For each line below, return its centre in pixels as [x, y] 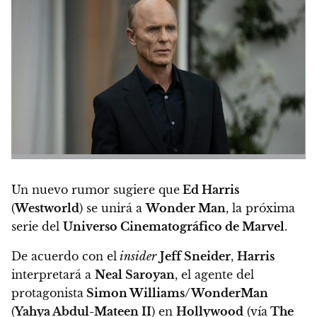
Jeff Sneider [195, 257]
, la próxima [260, 208]
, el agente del [214, 275]
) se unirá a [113, 208]
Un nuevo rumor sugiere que [96, 190]
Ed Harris [209, 190]
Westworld [47, 208]
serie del [37, 227]
